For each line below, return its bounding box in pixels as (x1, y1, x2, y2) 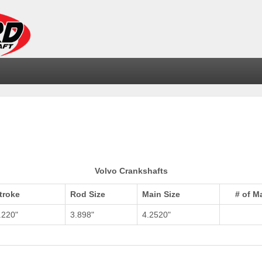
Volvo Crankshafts (94, 166, 168, 175)
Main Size (142, 189, 180, 199)
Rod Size (70, 189, 105, 199)
